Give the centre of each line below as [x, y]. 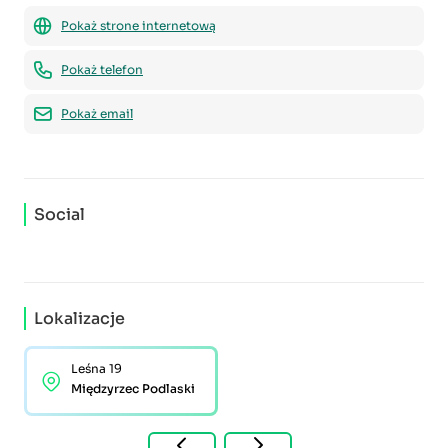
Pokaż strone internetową [138, 25]
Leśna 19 [96, 368]
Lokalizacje [79, 318]
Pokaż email [97, 113]
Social [59, 214]
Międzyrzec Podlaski [133, 388]
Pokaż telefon [102, 69]
